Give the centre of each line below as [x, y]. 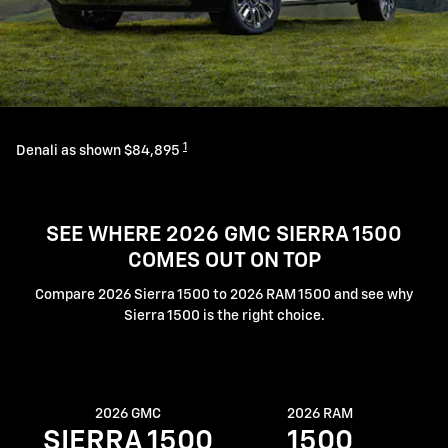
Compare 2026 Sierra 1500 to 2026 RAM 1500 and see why [224, 295]
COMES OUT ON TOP [224, 262]
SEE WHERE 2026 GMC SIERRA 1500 [224, 236]
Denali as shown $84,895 [99, 151]
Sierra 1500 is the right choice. [224, 316]
